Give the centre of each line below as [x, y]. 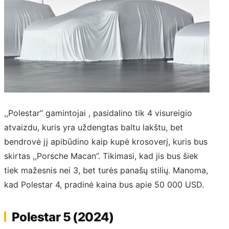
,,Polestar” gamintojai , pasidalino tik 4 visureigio [98, 113]
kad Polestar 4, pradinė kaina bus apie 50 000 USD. [104, 185]
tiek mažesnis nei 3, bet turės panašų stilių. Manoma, [106, 170]
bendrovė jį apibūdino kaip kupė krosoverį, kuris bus [106, 142]
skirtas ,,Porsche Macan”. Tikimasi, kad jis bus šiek [101, 156]
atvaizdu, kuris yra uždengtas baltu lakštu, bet [94, 128]
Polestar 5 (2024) [63, 217]
